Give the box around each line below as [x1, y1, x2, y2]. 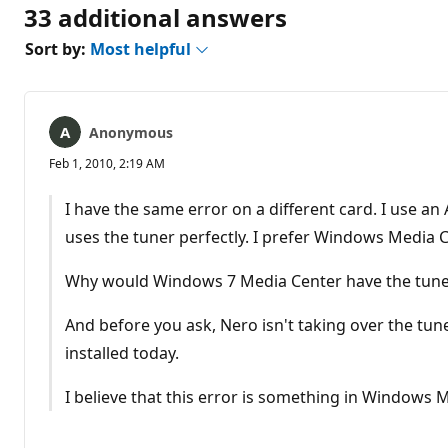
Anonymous [89, 122, 173, 142]
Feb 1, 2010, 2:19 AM [49, 154, 165, 172]
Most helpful [90, 37, 195, 60]
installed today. [64, 341, 179, 364]
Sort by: [25, 37, 90, 60]
